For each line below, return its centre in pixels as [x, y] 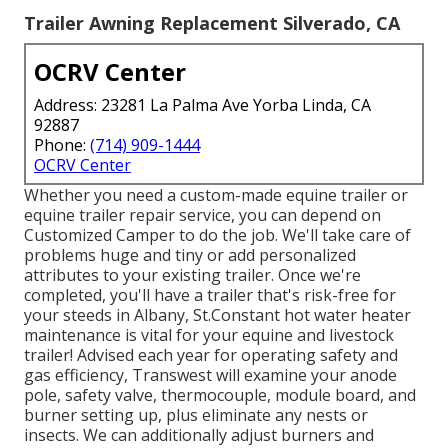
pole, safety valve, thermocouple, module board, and [220, 394]
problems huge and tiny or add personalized [190, 254]
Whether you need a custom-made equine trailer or [216, 194]
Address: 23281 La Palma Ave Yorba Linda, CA [202, 104]
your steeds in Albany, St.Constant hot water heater [217, 314]
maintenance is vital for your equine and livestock [209, 334]
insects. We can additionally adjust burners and [199, 434]
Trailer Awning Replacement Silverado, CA [212, 22]
